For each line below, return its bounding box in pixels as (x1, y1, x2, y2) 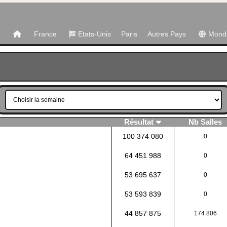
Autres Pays (147, 30, 186, 38)
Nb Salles (188, 118, 222, 126)
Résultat (124, 118, 154, 126)
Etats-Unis (78, 30, 111, 38)
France (33, 30, 57, 38)
